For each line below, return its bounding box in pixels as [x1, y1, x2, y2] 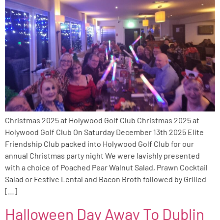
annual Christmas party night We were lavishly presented [5, 151, 200, 161]
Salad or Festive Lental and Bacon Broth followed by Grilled [5, 174, 206, 184]
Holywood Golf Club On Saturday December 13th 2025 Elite [5, 127, 204, 137]
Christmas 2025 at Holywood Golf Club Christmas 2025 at [5, 115, 199, 125]
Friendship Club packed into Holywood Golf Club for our [5, 139, 194, 149]
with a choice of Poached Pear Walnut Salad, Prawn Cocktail [5, 163, 208, 172]
